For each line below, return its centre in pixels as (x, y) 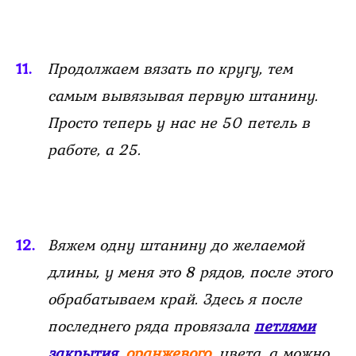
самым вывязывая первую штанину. (183, 96)
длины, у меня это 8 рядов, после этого (190, 272)
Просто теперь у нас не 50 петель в (179, 123)
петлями (285, 326)
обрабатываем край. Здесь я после (175, 299)
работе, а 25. (94, 150)
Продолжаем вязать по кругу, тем (170, 69)
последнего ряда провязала (151, 326)
